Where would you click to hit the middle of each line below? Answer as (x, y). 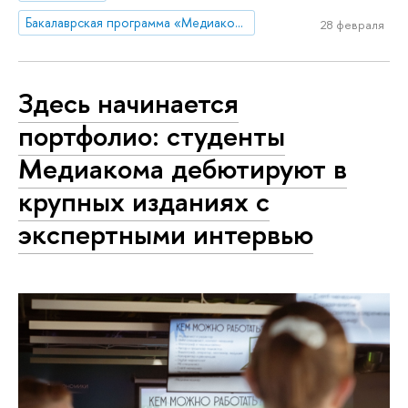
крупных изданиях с (144, 202)
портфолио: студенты (152, 136)
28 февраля (352, 25)
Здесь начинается (128, 103)
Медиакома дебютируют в (183, 169)
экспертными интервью (166, 235)
